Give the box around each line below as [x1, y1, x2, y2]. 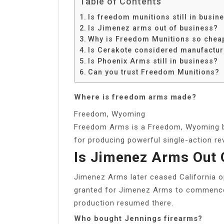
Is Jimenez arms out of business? [87, 23, 218, 32]
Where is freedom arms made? [74, 92, 196, 101]
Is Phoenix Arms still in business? [87, 56, 218, 65]
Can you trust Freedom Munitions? [87, 67, 219, 76]
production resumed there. [74, 198, 173, 207]
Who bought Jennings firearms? [74, 213, 202, 223]
